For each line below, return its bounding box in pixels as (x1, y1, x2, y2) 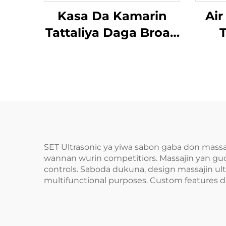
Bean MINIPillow (60, 41, 164, 56)
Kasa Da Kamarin (57, 8, 167, 23)
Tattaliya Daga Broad (45, 25, 179, 40)
